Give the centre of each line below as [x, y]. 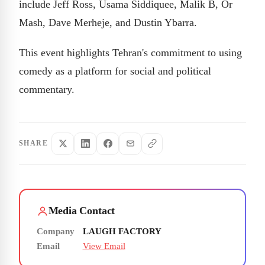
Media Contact [82, 211]
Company [55, 232]
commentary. [47, 89]
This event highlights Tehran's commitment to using [130, 52]
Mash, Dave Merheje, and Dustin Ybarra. [108, 22]
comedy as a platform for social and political [115, 71]
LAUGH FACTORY [122, 232]
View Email [104, 246]
